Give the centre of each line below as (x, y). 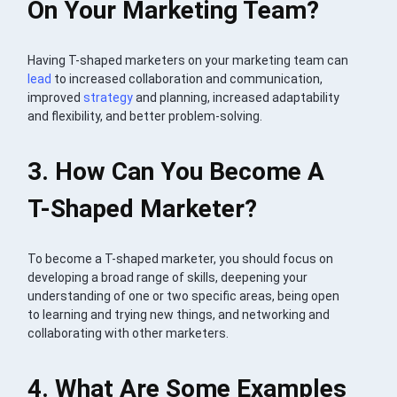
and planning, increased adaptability (237, 97)
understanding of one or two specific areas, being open (184, 296)
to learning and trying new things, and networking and (179, 314)
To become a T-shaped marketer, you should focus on (181, 258)
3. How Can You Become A (176, 171)
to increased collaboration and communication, (187, 78)
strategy (109, 97)
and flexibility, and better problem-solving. (145, 116)
